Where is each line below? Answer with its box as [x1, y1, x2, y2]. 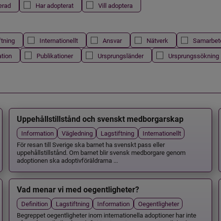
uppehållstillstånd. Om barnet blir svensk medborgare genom [16, 148, 185, 157]
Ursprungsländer [97, 51, 144, 60]
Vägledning [61, 128, 93, 137]
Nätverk [146, 36, 168, 45]
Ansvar [102, 36, 122, 45]
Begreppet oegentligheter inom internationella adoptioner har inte [16, 210, 196, 219]
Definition [21, 199, 48, 208]
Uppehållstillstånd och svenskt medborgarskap [16, 114, 184, 124]
